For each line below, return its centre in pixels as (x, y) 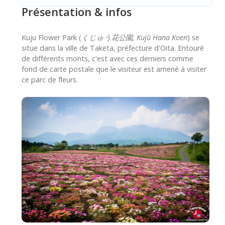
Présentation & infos (77, 12)
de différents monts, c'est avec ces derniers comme (107, 59)
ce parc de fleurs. (50, 80)
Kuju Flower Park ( (51, 38)
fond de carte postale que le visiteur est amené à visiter (114, 69)
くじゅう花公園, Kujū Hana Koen (134, 38)
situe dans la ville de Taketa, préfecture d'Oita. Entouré (113, 48)
